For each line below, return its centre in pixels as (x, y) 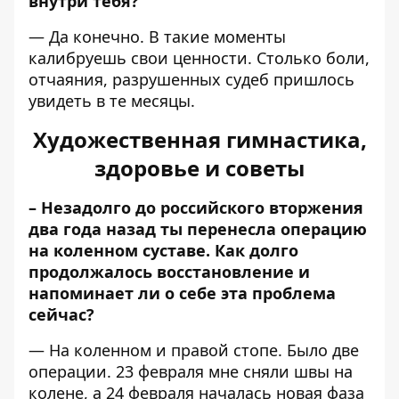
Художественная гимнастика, (199, 139)
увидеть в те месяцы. (112, 101)
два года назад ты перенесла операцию (198, 229)
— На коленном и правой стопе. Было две (194, 350)
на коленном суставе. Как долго (163, 250)
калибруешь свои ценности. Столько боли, (199, 58)
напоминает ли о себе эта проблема (182, 293)
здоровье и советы (199, 168)
